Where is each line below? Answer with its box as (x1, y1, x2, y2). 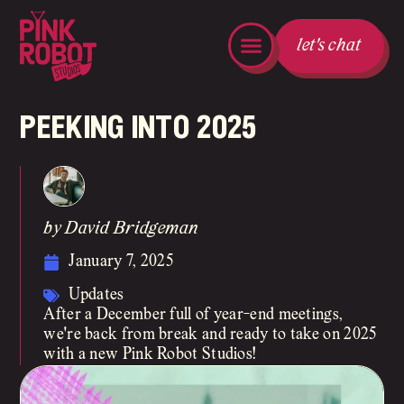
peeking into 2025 (20, 112, 257, 145)
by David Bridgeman (43, 220, 199, 238)
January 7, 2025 (69, 254, 173, 271)
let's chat (296, 36, 362, 54)
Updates (69, 288, 124, 304)
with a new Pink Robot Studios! (43, 347, 256, 363)
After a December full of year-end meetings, (43, 308, 344, 324)
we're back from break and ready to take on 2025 (43, 327, 377, 344)
